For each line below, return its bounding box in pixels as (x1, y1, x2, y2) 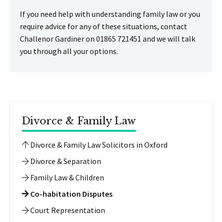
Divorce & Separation (29, 156, 101, 166)
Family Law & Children (29, 172, 104, 182)
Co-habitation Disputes (29, 189, 112, 199)
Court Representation (29, 205, 105, 215)
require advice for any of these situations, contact (20, 21, 187, 31)
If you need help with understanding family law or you (20, 9, 200, 19)
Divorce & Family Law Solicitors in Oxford (29, 140, 167, 150)
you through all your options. (20, 46, 118, 56)
